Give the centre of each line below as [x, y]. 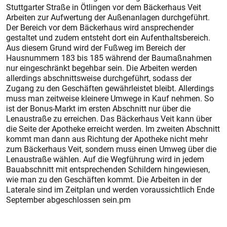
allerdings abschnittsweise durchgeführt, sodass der [99, 78]
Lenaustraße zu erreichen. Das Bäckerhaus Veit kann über [109, 119]
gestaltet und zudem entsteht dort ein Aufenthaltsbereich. [108, 37]
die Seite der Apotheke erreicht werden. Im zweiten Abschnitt [113, 129]
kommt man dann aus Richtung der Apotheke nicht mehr [107, 139]
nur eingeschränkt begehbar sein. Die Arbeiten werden [102, 68]
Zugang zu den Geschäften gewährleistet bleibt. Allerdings [110, 88]
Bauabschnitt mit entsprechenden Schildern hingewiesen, [108, 169]
